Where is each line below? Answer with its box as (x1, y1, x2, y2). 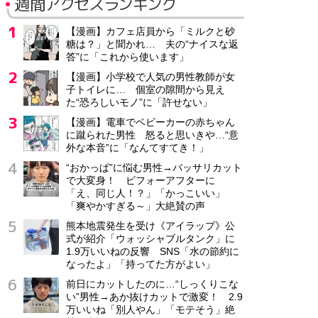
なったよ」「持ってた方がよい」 (66, 258, 215, 270)
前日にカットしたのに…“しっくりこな (66, 278, 238, 290)
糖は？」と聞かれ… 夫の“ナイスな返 (66, 38, 238, 50)
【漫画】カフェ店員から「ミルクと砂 (66, 26, 235, 37)
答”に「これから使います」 (66, 51, 189, 62)
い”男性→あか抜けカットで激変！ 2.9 (66, 291, 243, 302)
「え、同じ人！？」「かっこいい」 (66, 187, 225, 199)
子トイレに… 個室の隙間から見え (66, 84, 225, 95)
